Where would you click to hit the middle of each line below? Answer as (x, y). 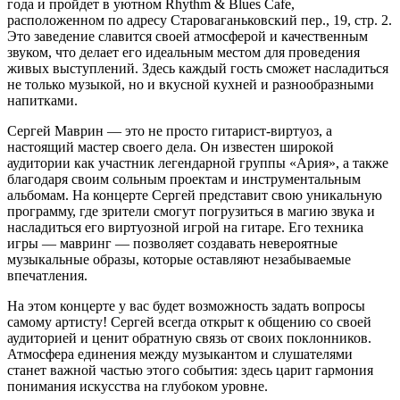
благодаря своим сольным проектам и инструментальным (184, 179)
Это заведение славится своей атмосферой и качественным (187, 36)
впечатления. (47, 275)
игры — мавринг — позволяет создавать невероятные (172, 243)
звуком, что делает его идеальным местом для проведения (183, 52)
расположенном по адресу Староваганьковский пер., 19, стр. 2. (200, 20)
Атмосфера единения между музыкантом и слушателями (180, 354)
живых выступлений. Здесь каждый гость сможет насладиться (198, 68)
